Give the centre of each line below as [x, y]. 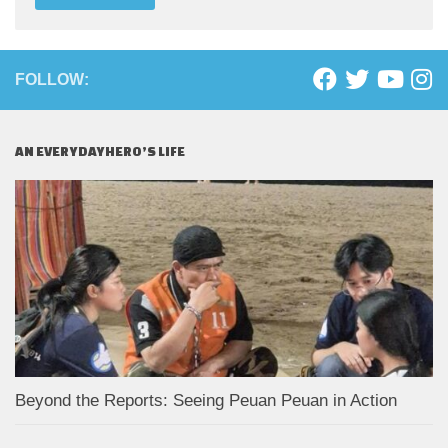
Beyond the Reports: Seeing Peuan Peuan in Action [208, 401]
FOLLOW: [52, 80]
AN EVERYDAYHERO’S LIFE [100, 152]
